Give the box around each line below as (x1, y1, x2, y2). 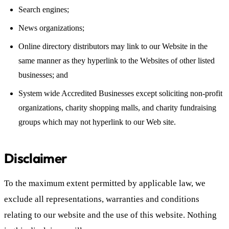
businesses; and (18, 70, 68, 79)
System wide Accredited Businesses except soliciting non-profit (18, 88, 222, 98)
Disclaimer (4, 149, 67, 167)
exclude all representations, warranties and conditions (4, 194, 199, 204)
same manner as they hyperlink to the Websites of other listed (18, 56, 215, 65)
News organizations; (18, 23, 84, 32)
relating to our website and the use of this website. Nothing (4, 210, 217, 220)
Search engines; (18, 5, 69, 14)
